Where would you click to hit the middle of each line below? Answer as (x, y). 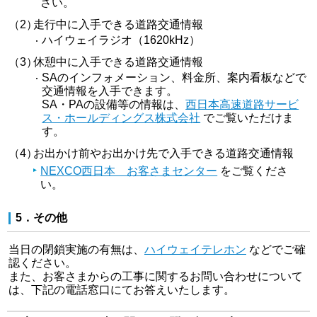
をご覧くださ (253, 171)
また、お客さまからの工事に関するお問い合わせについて (156, 277)
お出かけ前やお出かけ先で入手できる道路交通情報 (164, 154)
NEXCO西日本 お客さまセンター (129, 171)
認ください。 (42, 263)
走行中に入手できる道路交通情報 (119, 25)
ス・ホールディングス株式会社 (121, 118)
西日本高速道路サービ (242, 105)
